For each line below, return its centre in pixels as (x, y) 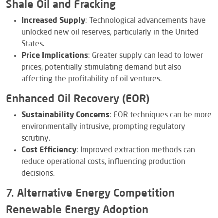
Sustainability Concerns (65, 115)
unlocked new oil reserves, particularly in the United (110, 32)
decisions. (38, 173)
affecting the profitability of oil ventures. (91, 79)
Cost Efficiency (49, 150)
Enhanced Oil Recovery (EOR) (78, 99)
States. (33, 44)
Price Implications (55, 56)
